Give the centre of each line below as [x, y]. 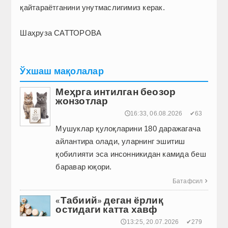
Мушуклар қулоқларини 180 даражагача [128, 129]
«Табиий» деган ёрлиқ [109, 200]
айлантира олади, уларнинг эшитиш [120, 141]
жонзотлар [82, 101]
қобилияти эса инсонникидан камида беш [131, 154]
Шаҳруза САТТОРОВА [61, 33]
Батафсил [188, 181]
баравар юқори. [84, 167]
